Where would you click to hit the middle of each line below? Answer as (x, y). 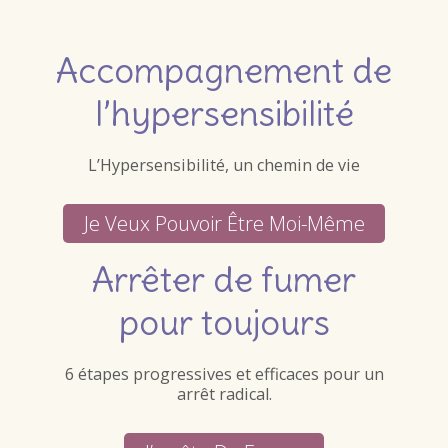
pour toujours (224, 321)
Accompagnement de (224, 69)
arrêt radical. (224, 393)
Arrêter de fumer (224, 278)
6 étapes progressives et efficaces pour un (224, 373)
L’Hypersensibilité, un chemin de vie (224, 165)
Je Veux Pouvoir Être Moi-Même (224, 222)
